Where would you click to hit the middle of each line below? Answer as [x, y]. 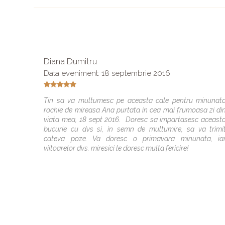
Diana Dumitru [71, 61]
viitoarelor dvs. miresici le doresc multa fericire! [116, 148]
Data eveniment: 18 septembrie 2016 [107, 73]
